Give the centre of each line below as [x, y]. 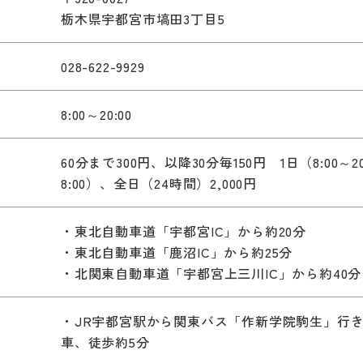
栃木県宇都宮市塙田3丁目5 [143, 18]
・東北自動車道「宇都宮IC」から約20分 [184, 231]
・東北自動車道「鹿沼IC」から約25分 [177, 252]
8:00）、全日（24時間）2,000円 [159, 183]
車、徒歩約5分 [105, 342]
